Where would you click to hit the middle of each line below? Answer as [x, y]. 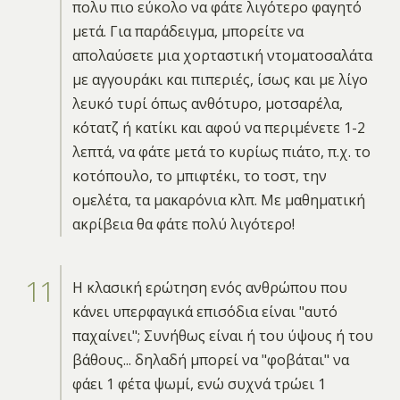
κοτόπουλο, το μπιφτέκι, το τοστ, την [199, 175]
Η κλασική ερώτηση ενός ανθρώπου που [209, 287]
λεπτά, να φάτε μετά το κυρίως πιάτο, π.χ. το [221, 151]
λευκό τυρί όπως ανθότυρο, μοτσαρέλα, [207, 103]
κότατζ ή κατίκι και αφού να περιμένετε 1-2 [218, 127]
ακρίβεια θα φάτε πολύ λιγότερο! [183, 224]
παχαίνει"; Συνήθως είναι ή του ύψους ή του [222, 335]
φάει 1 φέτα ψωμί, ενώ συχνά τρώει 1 [199, 383]
